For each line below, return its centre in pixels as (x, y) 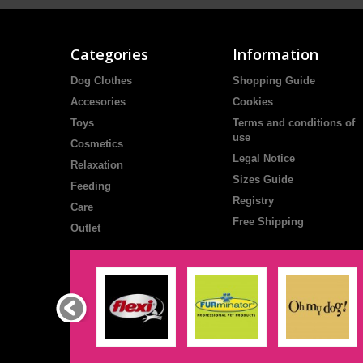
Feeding (91, 186)
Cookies (253, 102)
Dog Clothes (101, 81)
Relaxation (97, 165)
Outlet (85, 228)
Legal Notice (264, 158)
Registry (253, 201)
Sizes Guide (263, 179)
